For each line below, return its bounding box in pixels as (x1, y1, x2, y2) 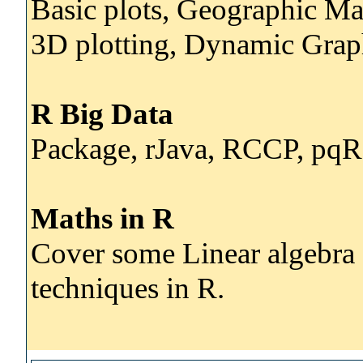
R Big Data (31, 96, 173, 130)
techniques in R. (31, 271, 224, 305)
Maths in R (31, 201, 174, 235)
